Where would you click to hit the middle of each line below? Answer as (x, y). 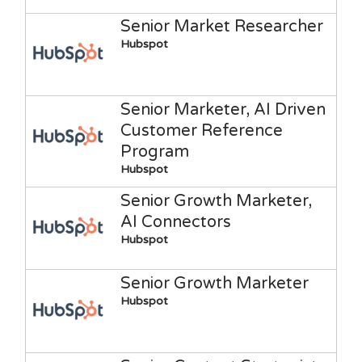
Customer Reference (201, 130)
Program (154, 152)
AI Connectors (175, 222)
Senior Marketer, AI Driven (223, 109)
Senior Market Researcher (221, 27)
